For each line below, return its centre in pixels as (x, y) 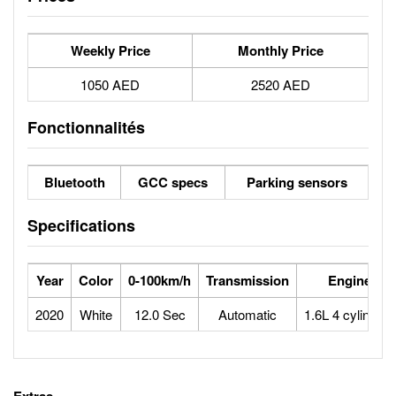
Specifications (81, 225)
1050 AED (110, 84)
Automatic (247, 314)
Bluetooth (74, 182)
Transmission (247, 280)
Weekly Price (110, 50)
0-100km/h (160, 280)
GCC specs (173, 182)
